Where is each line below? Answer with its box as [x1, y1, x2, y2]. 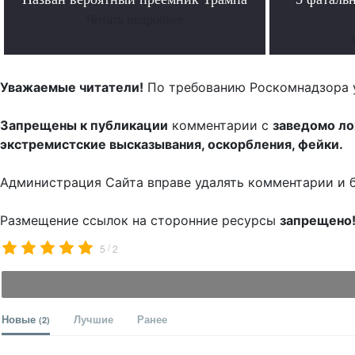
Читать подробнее [86, 13, 184, 27]
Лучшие [74, 311, 113, 327]
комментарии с [168, 117, 273, 134]
